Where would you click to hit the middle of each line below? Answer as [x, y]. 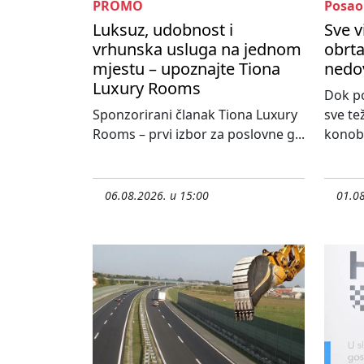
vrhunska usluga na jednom [197, 50]
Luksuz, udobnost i [163, 30]
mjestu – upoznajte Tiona [186, 69]
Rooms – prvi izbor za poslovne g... [199, 134]
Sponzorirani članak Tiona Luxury [195, 115]
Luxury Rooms [147, 89]
